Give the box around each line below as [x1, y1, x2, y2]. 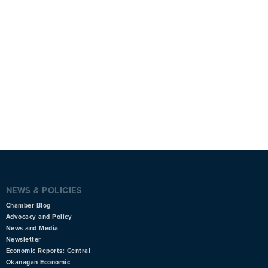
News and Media [5, 224, 59, 232]
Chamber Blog [5, 201, 51, 209]
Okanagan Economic [5, 258, 71, 266]
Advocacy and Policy [5, 212, 72, 221]
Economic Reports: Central [5, 246, 91, 255]
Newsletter [5, 235, 41, 243]
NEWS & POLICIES [5, 185, 83, 196]
